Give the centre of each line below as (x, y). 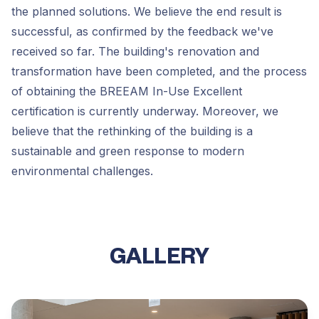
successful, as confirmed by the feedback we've (142, 31)
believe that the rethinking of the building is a (132, 131)
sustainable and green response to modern (128, 151)
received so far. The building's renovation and (135, 51)
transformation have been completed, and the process (159, 71)
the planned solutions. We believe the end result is (147, 11)
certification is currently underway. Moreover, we (145, 111)
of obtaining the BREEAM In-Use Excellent (127, 91)
